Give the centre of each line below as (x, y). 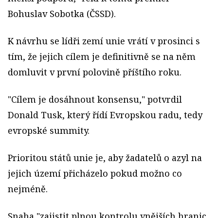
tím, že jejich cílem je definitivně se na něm (102, 56)
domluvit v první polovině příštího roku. (95, 72)
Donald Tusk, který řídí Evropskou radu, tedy (105, 115)
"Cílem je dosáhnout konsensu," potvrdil (95, 99)
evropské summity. (49, 130)
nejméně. (28, 189)
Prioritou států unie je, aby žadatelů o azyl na (105, 158)
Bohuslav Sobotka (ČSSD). (62, 14)
